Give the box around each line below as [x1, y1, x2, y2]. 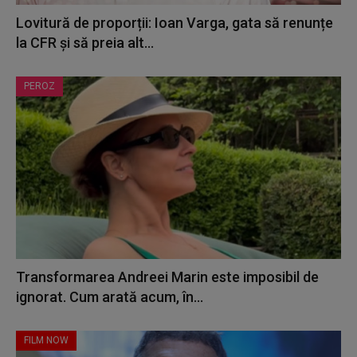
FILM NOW [24, 334, 69, 346]
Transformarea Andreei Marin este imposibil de [16, 268, 319, 285]
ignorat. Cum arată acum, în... [16, 288, 203, 305]
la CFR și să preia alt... [16, 34, 154, 52]
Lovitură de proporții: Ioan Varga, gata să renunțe [16, 14, 333, 32]
